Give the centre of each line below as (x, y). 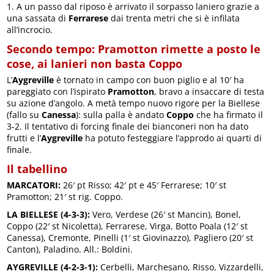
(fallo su (24, 115)
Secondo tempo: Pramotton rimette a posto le (134, 49)
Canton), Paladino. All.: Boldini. (70, 250)
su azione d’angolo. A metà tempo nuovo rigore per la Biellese (134, 103)
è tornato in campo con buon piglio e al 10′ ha (149, 80)
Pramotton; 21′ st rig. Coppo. (65, 197)
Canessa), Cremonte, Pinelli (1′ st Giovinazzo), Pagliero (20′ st (130, 238)
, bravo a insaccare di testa (209, 92)
